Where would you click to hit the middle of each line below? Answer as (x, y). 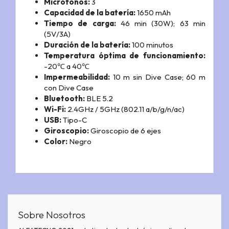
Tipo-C (74, 120)
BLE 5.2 (99, 98)
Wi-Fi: (55, 109)
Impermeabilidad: (77, 77)
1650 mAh (153, 12)
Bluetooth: (64, 98)
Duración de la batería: (87, 44)
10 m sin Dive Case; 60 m (158, 77)
